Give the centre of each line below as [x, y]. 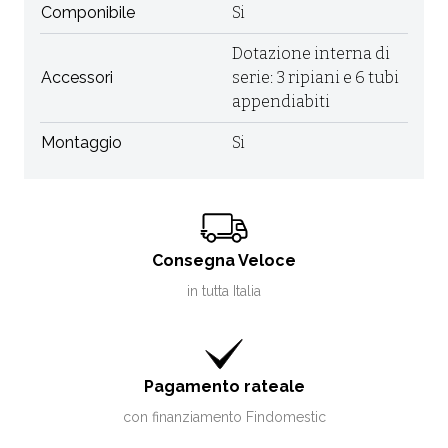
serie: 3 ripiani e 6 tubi [315, 77]
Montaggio [81, 142]
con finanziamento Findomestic [224, 417]
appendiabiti [281, 101]
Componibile [88, 12]
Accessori [77, 77]
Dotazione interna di [311, 53]
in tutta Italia [224, 291]
